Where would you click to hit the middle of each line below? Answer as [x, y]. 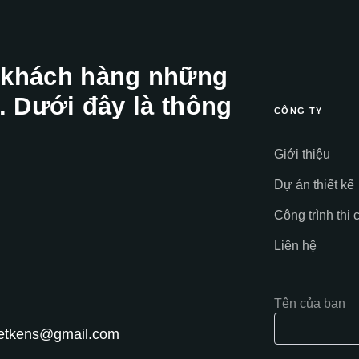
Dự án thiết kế [314, 185]
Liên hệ [295, 246]
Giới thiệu [302, 155]
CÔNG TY [298, 111]
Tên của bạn [310, 304]
